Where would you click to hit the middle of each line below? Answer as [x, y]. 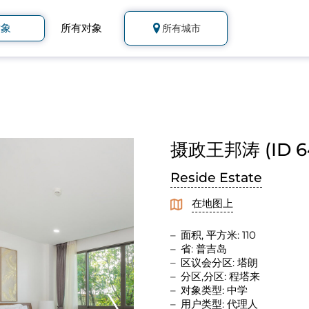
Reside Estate [216, 178]
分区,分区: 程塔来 [220, 276]
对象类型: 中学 [214, 290]
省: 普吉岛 [203, 248]
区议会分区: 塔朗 [219, 262]
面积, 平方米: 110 [218, 235]
